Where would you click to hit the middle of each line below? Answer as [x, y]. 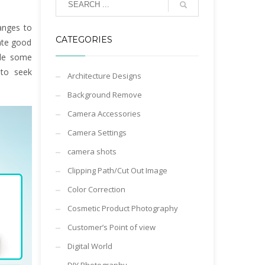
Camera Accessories [104, 114]
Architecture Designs [104, 76]
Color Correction [96, 189]
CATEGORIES [84, 40]
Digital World [90, 246]
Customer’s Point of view [111, 227]
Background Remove [104, 95]
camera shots [92, 151]
